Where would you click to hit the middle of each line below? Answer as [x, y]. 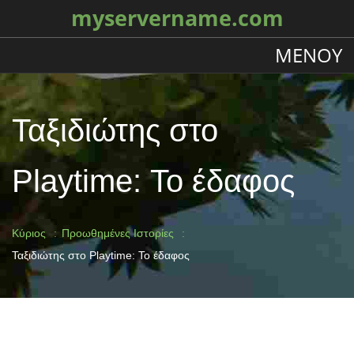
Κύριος [29, 233]
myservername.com [177, 18]
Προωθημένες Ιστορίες [118, 233]
